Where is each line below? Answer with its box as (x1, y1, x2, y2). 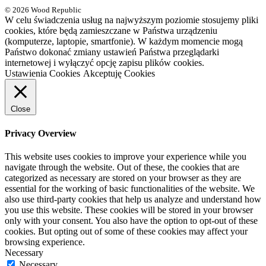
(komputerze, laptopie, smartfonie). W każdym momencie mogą (5, 36, 243, 47)
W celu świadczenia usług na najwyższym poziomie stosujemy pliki (5, 15, 258, 26)
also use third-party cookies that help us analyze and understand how (5, 194, 261, 204)
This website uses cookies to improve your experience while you (5, 151, 246, 161)
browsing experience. (5, 236, 85, 247)
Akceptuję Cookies (83, 68, 155, 79)
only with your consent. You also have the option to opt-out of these (5, 215, 258, 226)
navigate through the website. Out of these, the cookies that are (5, 161, 239, 172)
